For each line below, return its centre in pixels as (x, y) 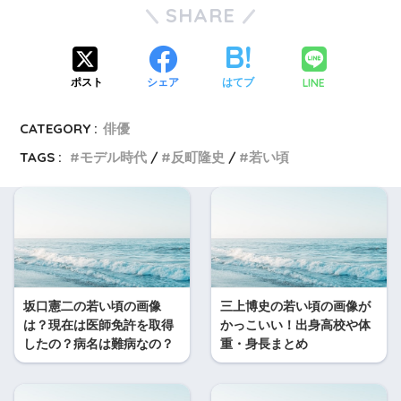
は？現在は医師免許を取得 (98, 324)
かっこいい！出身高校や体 (295, 324)
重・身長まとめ (264, 343)
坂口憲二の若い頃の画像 (92, 306)
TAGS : (41, 157)
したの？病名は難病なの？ (98, 343)
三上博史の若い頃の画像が (295, 306)
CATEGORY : (59, 128)
